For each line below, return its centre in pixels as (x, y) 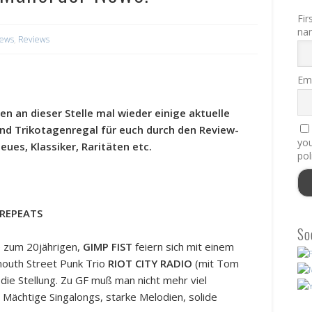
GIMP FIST (108, 247)
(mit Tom (217, 264)
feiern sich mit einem (184, 247)
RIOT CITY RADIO (152, 264)
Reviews (34, 40)
